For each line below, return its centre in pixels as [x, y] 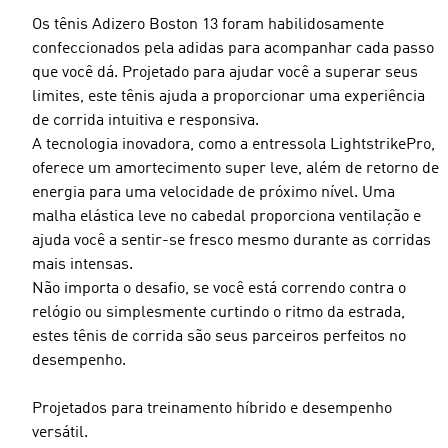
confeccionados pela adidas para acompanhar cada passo [233, 49]
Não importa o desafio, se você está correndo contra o [219, 289]
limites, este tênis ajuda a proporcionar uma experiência [228, 97]
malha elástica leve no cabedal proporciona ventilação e [226, 217]
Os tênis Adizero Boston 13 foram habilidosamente [208, 25]
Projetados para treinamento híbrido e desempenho [212, 409]
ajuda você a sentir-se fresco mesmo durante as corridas [231, 241]
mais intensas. [82, 265]
